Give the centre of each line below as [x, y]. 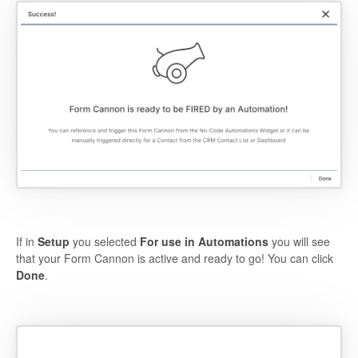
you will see [299, 241]
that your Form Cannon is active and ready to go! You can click [175, 258]
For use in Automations [204, 241]
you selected [105, 241]
